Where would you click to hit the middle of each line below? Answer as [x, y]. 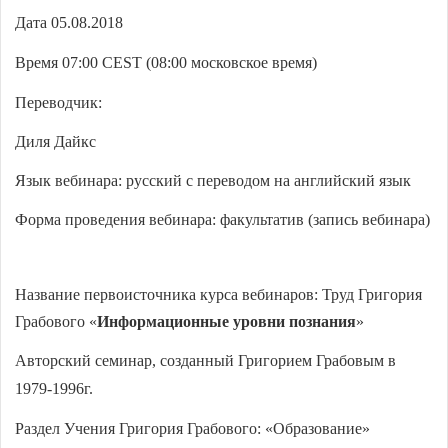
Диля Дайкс [55, 141]
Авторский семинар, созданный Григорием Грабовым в [205, 360]
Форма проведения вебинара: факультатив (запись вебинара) [222, 219]
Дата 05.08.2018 [69, 22]
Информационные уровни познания [226, 321]
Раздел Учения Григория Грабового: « [144, 428]
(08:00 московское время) [229, 62]
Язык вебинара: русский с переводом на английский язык [213, 180]
